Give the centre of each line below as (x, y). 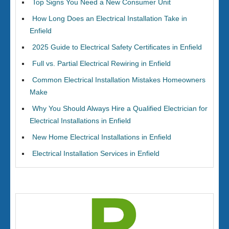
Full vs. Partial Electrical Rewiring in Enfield (101, 63)
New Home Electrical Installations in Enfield (102, 137)
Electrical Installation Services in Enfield (96, 153)
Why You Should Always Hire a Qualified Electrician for (120, 108)
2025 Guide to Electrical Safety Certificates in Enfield (117, 47)
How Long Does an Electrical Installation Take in (110, 18)
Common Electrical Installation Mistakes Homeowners (119, 80)
